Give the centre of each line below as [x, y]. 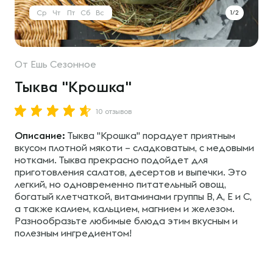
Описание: [40, 135]
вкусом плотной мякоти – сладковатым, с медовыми [134, 147]
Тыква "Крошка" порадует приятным [150, 135]
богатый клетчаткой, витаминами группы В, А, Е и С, [133, 196]
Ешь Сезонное [63, 64]
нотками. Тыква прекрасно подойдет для [111, 160]
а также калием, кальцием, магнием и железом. [125, 208]
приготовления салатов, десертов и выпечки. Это [131, 172]
